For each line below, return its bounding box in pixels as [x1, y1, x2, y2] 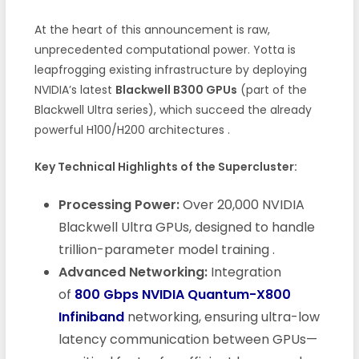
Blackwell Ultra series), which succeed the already [34, 101, 312, 118]
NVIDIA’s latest [34, 81, 115, 98]
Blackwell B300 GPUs [115, 81, 237, 98]
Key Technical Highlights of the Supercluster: [34, 158, 297, 175]
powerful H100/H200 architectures [34, 121, 228, 138]
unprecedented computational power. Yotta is [34, 41, 296, 58]
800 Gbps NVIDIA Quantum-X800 [74, 284, 291, 304]
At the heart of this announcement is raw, [34, 21, 270, 38]
